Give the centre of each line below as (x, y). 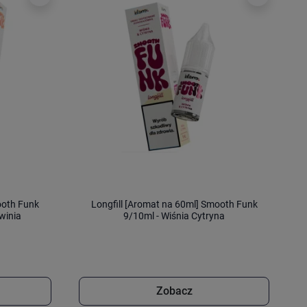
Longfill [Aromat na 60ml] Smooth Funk (174, 204)
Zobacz (174, 291)
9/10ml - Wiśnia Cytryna (174, 216)
